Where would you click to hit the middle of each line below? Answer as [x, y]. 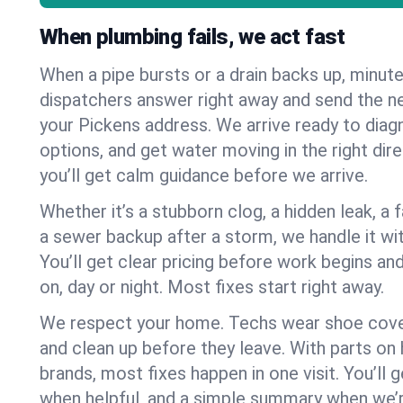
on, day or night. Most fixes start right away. [212, 287]
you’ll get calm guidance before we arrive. [204, 175]
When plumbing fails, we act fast [193, 37]
